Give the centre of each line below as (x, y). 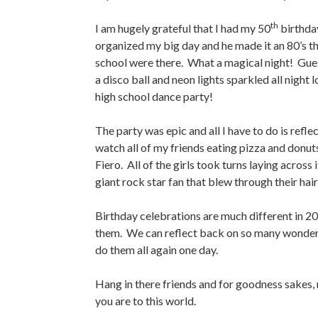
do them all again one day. (157, 250)
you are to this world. (146, 301)
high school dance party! (154, 97)
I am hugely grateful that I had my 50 (183, 28)
